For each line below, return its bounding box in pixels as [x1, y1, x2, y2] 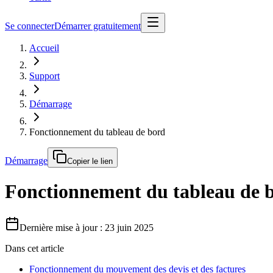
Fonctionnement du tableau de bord [29, 127, 165, 137]
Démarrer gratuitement [54, 21, 141, 31]
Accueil [29, 43, 59, 53]
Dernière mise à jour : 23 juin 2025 [19, 222, 154, 233]
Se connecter [5, 21, 54, 31]
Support [29, 71, 60, 81]
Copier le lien [67, 157, 113, 166]
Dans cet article [5, 243, 64, 253]
